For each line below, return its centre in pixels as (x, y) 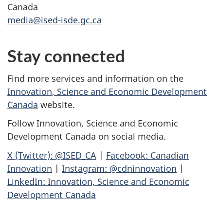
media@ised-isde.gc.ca (54, 20)
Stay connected (66, 56)
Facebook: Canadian (147, 155)
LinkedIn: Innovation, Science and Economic (98, 181)
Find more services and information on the (95, 78)
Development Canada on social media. (87, 136)
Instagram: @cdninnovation (119, 168)
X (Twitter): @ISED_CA (52, 155)
